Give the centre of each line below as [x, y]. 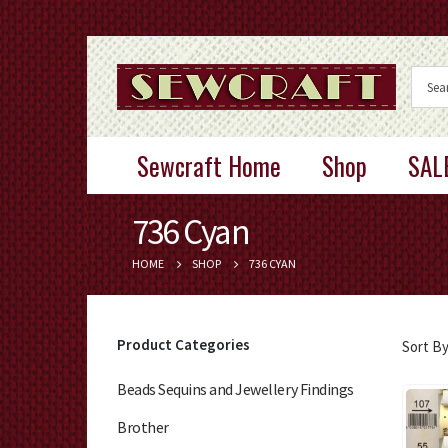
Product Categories [183, 345]
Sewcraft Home [209, 166]
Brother [143, 427]
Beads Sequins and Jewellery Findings [235, 389]
